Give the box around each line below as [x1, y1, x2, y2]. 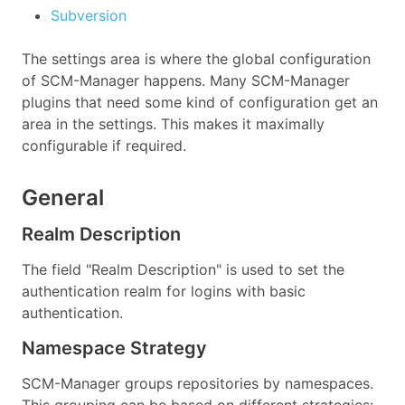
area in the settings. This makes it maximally [22, 115, 325, 133]
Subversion [51, 6, 127, 24]
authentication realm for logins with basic [22, 281, 306, 300]
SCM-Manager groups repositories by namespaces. [22, 373, 373, 392]
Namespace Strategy [22, 336, 207, 359]
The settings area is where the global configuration [22, 50, 371, 68]
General [22, 184, 104, 211]
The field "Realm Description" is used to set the [22, 259, 344, 278]
